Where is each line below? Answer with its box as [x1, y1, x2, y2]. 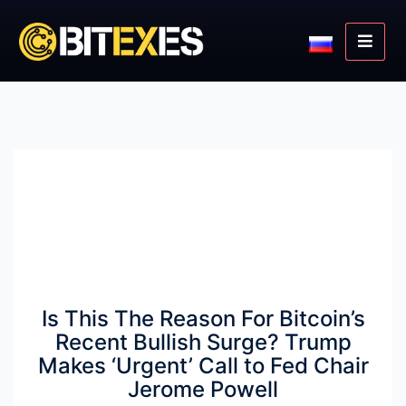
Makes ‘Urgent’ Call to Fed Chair [37, 353, 369, 379]
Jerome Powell [128, 376, 278, 402]
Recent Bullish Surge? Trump [54, 329, 352, 355]
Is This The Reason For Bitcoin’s [41, 305, 365, 332]
